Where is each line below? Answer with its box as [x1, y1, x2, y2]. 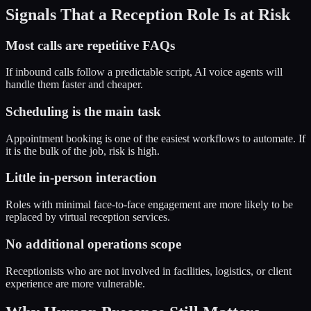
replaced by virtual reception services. [6, 211, 170, 224]
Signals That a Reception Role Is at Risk [6, 5, 290, 24]
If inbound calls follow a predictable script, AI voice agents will [6, 66, 283, 78]
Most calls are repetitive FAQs [6, 37, 175, 53]
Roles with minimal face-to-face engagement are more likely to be [6, 199, 293, 211]
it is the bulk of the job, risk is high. [6, 144, 160, 157]
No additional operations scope [6, 236, 181, 251]
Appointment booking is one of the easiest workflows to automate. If [6, 132, 305, 144]
